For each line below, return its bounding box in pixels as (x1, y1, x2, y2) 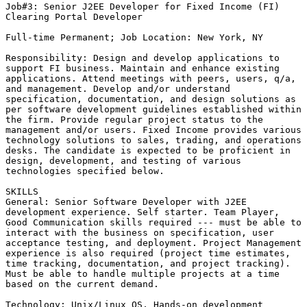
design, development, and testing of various (5, 156, 241, 167)
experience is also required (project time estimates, (5, 248, 291, 259)
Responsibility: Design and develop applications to (5, 53, 280, 64)
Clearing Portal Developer (5, 12, 143, 23)
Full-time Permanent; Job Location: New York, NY (5, 32, 263, 43)
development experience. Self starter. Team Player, (5, 207, 280, 218)
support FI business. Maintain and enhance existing (5, 63, 280, 74)
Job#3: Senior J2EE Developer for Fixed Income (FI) (5, 1, 280, 12)
